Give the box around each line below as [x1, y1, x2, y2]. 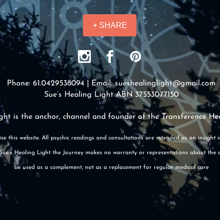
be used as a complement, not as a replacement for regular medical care [14, 165, 209, 170]
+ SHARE [92, 21, 127, 29]
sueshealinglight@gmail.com [115, 80, 216, 87]
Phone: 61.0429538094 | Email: [7, 80, 115, 87]
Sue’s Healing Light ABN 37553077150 [44, 91, 179, 99]
